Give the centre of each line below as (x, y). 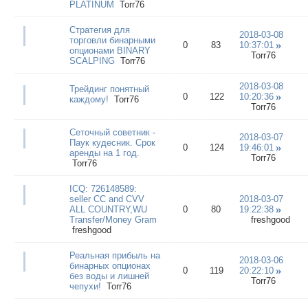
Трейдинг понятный (109, 89)
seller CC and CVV (107, 199)
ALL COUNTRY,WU (108, 209)
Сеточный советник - (112, 132)
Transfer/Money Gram (113, 219)
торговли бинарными (112, 40)
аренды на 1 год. (104, 153)
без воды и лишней (109, 276)
